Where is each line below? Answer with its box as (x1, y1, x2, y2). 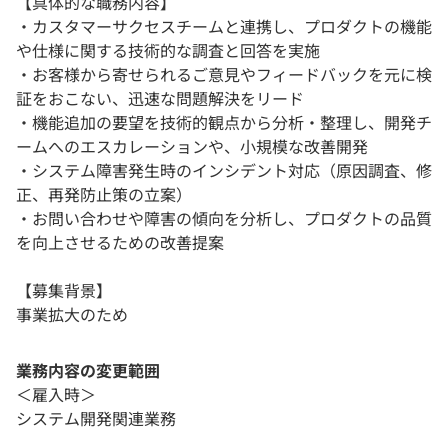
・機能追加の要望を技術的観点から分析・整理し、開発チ (16, 109, 432, 134)
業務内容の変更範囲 (16, 357, 160, 382)
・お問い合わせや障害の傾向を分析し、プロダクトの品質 (16, 205, 432, 230)
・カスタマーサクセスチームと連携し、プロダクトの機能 (16, 13, 432, 38)
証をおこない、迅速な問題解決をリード (16, 85, 304, 110)
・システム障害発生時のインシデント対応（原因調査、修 (16, 157, 432, 182)
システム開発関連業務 (16, 405, 176, 430)
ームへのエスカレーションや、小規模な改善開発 (16, 133, 368, 158)
